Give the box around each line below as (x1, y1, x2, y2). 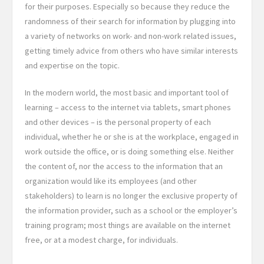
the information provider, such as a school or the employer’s (25, 204, 237, 216)
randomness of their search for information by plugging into (25, 15, 236, 27)
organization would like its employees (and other (25, 175, 197, 186)
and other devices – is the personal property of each (25, 116, 211, 127)
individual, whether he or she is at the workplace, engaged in (25, 131, 239, 142)
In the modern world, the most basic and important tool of (25, 87, 229, 98)
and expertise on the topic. (25, 60, 120, 71)
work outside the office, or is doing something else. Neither (25, 146, 234, 157)
